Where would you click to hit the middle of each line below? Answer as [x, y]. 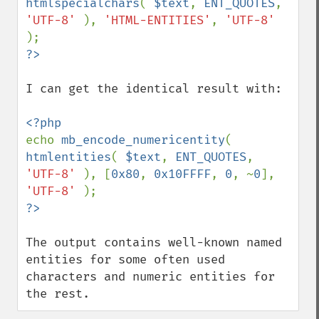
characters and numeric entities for [150, 277]
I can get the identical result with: [154, 89]
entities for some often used [125, 260]
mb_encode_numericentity [143, 140]
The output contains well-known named [154, 242]
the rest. [58, 294]
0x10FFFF [182, 174]
